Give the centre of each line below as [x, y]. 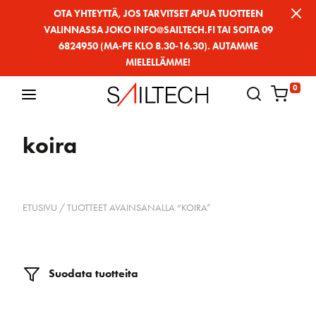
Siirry [19, 13]
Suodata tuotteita [92, 273]
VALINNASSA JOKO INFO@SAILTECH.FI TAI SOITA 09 [158, 30]
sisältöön [30, 53]
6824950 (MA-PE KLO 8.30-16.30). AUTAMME [158, 46]
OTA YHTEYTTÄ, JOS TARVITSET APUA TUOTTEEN [158, 13]
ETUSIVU [40, 207]
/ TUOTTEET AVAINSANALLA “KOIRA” [134, 207]
